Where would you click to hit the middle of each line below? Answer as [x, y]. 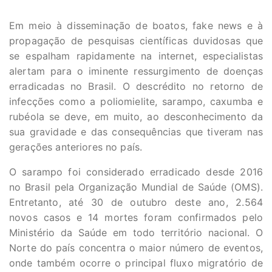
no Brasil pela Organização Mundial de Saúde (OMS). [136, 187]
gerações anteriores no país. [76, 147]
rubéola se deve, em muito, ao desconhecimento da [136, 117]
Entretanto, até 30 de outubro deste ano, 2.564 [136, 202]
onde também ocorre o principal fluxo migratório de [136, 263]
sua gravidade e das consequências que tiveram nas [136, 132]
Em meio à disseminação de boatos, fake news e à [136, 25]
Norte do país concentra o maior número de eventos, [136, 248]
